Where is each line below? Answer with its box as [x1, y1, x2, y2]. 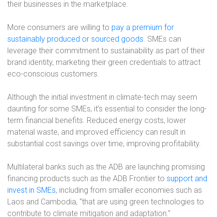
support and [167, 174, 207, 183]
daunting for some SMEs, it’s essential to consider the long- [7, 104, 207, 113]
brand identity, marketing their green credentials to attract [7, 58, 201, 67]
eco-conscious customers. [7, 69, 99, 78]
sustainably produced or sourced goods [7, 34, 143, 44]
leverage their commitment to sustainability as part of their [7, 46, 205, 55]
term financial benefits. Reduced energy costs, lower [7, 116, 186, 125]
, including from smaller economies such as [56, 186, 202, 195]
